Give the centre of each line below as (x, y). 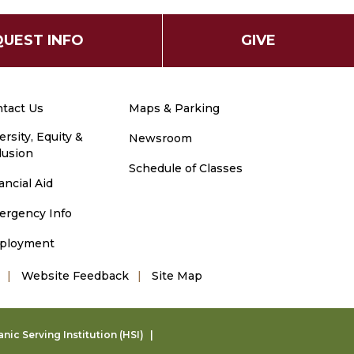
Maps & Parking (174, 108)
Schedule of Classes (185, 168)
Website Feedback (75, 276)
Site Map (177, 276)
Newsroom (160, 138)
